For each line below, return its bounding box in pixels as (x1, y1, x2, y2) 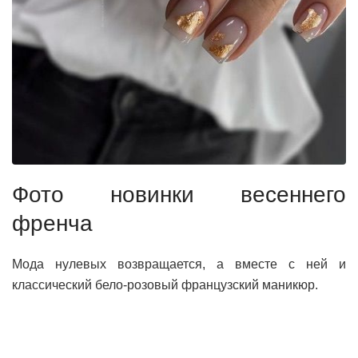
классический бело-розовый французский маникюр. (12, 278, 318, 292)
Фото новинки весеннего (12, 182, 346, 208)
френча (12, 211, 93, 237)
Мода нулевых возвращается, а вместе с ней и (12, 257, 346, 272)
